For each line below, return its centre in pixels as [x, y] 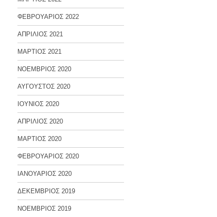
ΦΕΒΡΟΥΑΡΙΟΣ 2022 [48, 17]
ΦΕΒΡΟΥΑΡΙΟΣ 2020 [48, 156]
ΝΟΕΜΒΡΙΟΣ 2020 [44, 69]
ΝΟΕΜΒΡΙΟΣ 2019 [44, 209]
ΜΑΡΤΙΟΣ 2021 [39, 52]
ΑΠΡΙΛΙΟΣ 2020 [40, 121]
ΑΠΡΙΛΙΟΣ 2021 [40, 34]
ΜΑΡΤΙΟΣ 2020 [39, 139]
